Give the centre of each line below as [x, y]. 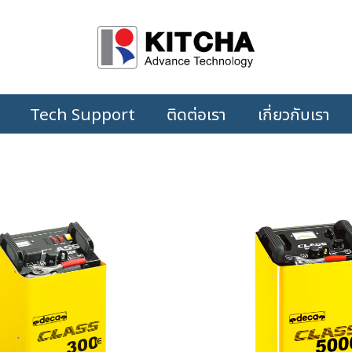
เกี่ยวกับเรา [294, 114]
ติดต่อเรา [196, 114]
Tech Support [82, 114]
